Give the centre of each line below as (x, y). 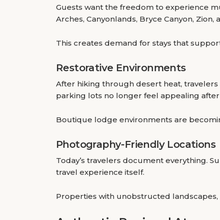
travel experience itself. (100, 172)
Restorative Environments (121, 68)
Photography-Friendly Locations (136, 144)
